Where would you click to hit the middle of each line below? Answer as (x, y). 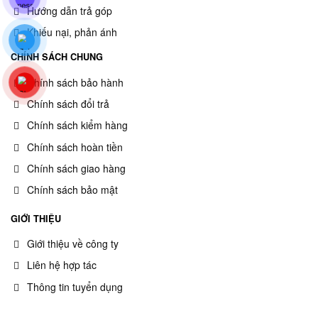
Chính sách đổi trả (68, 103)
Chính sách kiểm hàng (77, 125)
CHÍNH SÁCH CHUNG (57, 57)
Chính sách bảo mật (72, 190)
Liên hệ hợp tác (62, 265)
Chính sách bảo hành (75, 82)
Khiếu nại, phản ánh (72, 32)
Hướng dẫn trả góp (70, 10)
